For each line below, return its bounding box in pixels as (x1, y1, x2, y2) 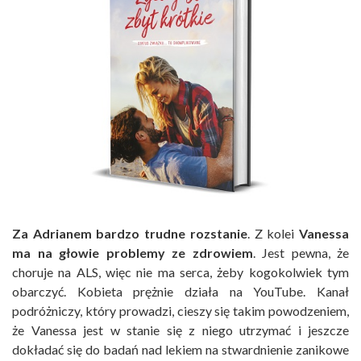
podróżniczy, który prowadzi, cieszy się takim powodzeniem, (12, 303, 349, 319)
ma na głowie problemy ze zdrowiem (12, 245, 253, 261)
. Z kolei (247, 226, 300, 242)
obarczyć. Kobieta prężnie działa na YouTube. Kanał (12, 284, 349, 300)
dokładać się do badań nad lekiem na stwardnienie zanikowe (12, 342, 349, 358)
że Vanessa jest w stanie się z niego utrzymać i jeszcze (12, 322, 349, 338)
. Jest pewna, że (252, 245, 349, 261)
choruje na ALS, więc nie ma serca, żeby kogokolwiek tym (12, 264, 349, 280)
